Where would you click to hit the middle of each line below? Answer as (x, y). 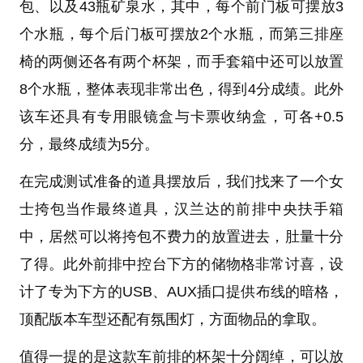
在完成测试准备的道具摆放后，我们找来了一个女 (181, 182)
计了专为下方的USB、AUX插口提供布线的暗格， (181, 292)
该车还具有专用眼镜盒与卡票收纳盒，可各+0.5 (181, 117)
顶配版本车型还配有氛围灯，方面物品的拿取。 (172, 320)
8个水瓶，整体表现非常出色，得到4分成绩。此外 (181, 90)
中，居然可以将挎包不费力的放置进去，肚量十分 (181, 237)
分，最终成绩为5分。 (89, 145)
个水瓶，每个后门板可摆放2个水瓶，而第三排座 (181, 34)
